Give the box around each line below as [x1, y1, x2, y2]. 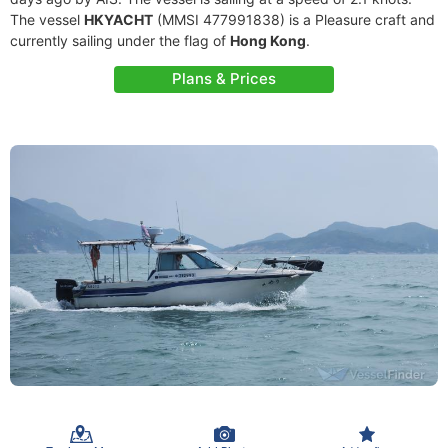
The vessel [10, 11, 84, 28]
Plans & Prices [172, 69, 276, 88]
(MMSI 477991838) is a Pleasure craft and [153, 11, 435, 28]
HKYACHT [84, 11, 153, 28]
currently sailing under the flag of [10, 32, 230, 49]
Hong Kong [230, 32, 306, 49]
